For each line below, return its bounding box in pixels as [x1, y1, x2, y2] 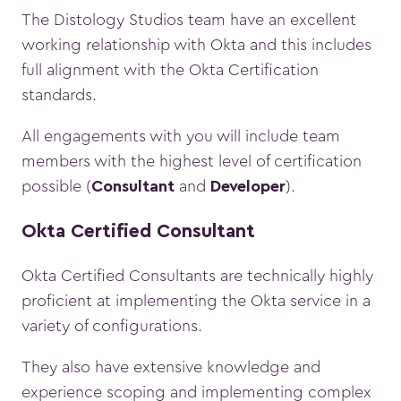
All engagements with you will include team [21, 128, 340, 145]
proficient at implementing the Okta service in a [21, 293, 371, 310]
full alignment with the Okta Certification [21, 62, 319, 79]
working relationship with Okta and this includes [21, 37, 371, 54]
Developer [210, 179, 286, 197]
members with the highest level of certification [21, 153, 362, 170]
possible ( [21, 178, 91, 195]
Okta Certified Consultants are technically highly [21, 268, 373, 285]
